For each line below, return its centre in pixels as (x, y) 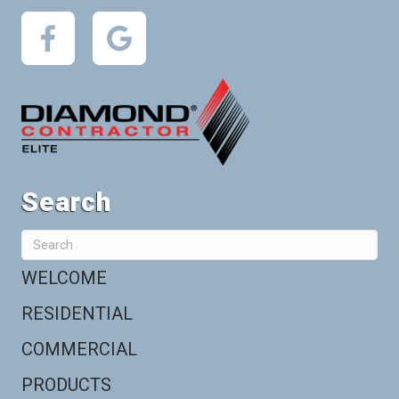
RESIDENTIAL (77, 314)
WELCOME (64, 278)
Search (66, 202)
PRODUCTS (66, 385)
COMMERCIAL (79, 350)
